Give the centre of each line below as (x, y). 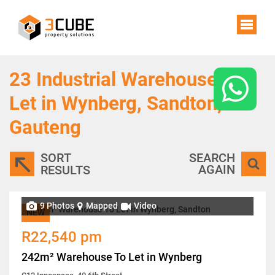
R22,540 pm (62, 237)
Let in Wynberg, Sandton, (116, 103)
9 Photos (57, 206)
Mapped (102, 206)
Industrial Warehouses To (144, 79)
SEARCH (212, 157)
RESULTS (65, 170)
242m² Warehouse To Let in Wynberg (112, 257)
